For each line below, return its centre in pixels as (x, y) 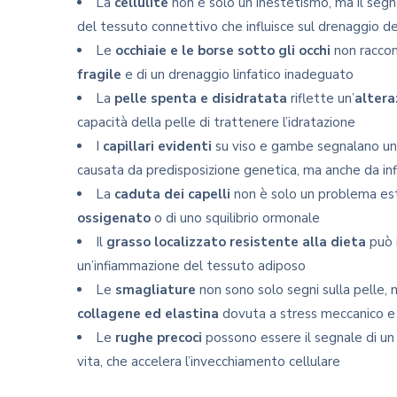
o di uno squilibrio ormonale (235, 218)
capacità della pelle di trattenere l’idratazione (216, 122)
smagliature (156, 290)
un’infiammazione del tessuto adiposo (191, 266)
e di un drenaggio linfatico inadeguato (237, 74)
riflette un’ (321, 98)
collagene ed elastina (148, 314)
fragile (99, 74)
